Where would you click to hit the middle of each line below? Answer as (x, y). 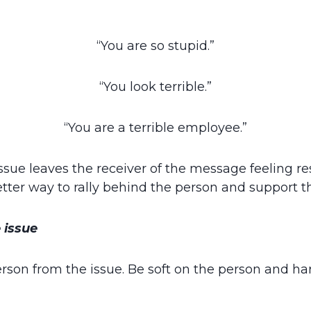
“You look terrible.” (155, 86)
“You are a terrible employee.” (155, 127)
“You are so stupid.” (155, 45)
